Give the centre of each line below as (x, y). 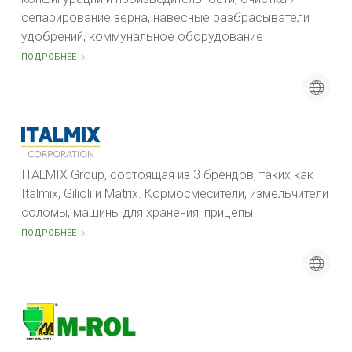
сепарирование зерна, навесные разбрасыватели (165, 18)
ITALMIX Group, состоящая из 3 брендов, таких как (167, 175)
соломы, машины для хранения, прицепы (137, 213)
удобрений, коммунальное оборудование (142, 37)
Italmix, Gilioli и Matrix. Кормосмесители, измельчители (175, 194)
